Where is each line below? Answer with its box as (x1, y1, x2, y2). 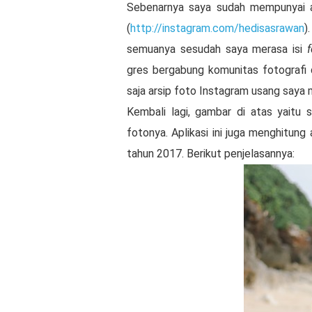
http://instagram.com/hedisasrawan (130, 22, 304, 35)
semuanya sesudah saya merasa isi (127, 42, 307, 56)
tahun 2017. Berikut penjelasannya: (127, 147, 295, 160)
